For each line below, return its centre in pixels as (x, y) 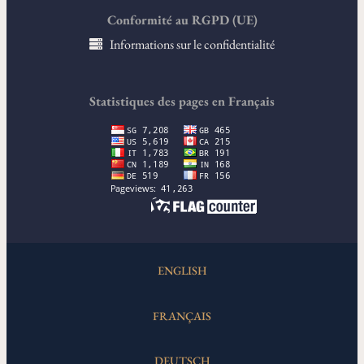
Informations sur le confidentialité (192, 45)
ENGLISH (182, 270)
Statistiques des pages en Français (182, 102)
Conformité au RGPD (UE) (182, 20)
